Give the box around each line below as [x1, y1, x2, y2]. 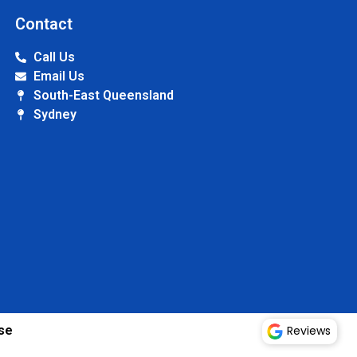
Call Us [33, 49, 75, 65]
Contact [15, 14, 73, 34]
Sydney [33, 107, 76, 123]
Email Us [33, 69, 84, 84]
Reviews [287, 323, 331, 339]
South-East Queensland [33, 88, 174, 104]
